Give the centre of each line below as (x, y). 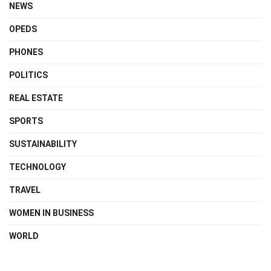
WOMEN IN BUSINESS (51, 213)
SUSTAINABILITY (43, 144)
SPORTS (26, 121)
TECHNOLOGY (38, 167)
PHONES (26, 52)
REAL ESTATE (36, 98)
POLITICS (28, 75)
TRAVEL (25, 190)
